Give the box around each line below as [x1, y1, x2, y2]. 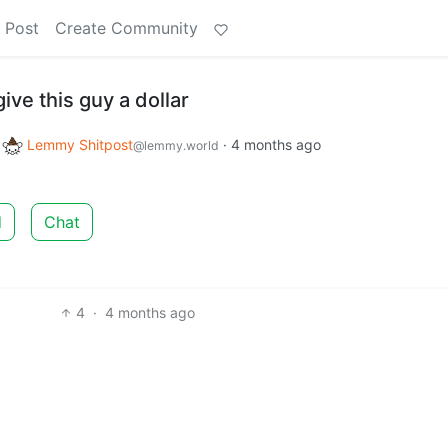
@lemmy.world [133, 138, 219, 153]
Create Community [55, 18, 198, 38]
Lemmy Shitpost [27, 136, 133, 153]
